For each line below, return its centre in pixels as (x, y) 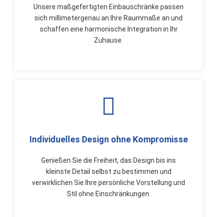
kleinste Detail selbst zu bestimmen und (108, 171)
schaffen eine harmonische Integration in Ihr (108, 29)
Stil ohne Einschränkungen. (108, 194)
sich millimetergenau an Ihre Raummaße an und (108, 18)
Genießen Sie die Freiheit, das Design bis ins (108, 160)
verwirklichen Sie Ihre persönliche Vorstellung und (108, 183)
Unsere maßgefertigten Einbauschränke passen (108, 7)
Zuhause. (108, 40)
